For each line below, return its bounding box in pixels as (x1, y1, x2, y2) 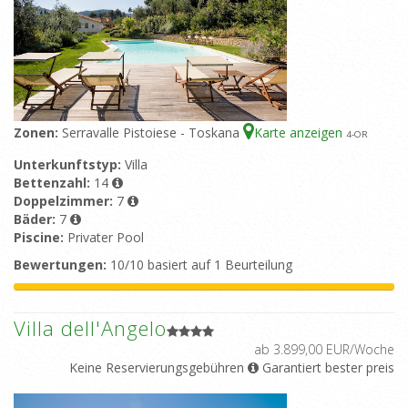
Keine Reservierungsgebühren (69, 359, 244, 377)
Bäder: (14, 210, 59, 229)
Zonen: (14, 124, 62, 142)
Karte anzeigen (254, 124, 346, 142)
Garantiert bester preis (259, 359, 394, 377)
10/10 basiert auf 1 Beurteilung (107, 256, 292, 274)
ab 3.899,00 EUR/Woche (254, 341, 394, 359)
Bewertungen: (14, 256, 107, 274)
